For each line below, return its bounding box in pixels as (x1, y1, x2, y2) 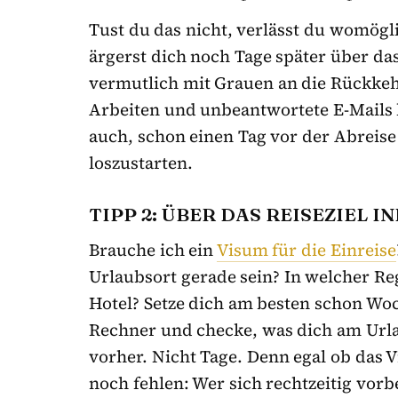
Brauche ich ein (89, 237, 217, 261)
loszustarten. (89, 150, 193, 174)
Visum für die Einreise (216, 237, 396, 261)
